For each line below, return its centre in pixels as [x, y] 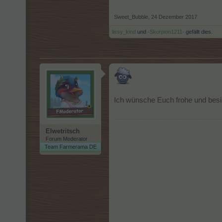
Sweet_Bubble [131, 17]
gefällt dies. [198, 32]
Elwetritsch [63, 131]
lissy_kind [124, 32]
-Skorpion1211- [166, 32]
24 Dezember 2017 [174, 17]
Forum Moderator [67, 139]
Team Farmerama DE [70, 147]
